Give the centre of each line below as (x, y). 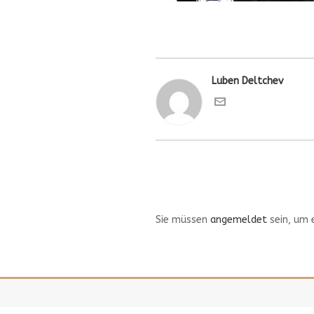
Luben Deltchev (247, 81)
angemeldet (239, 220)
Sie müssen (183, 220)
